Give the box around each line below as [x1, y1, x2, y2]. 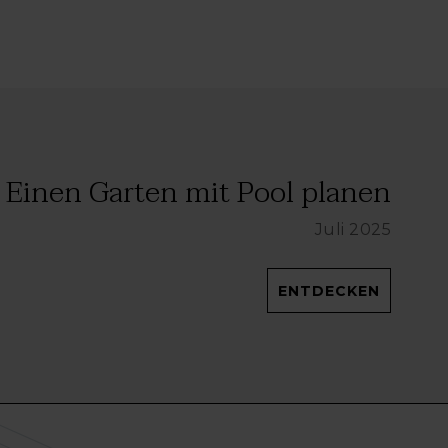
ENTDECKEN [278, 282, 380, 301]
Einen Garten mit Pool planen [6, 168, 391, 218]
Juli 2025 [314, 220, 391, 240]
